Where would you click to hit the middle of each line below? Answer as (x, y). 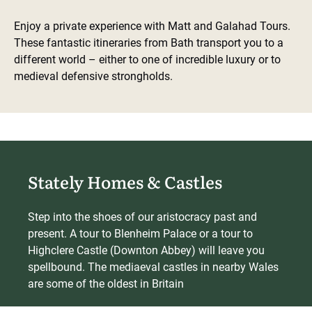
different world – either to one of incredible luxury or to (147, 60)
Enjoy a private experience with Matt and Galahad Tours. (152, 26)
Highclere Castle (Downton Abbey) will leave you (146, 250)
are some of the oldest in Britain (106, 284)
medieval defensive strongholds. (93, 76)
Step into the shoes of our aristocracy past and (142, 217)
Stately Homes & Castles (125, 181)
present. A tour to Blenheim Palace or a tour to (140, 234)
